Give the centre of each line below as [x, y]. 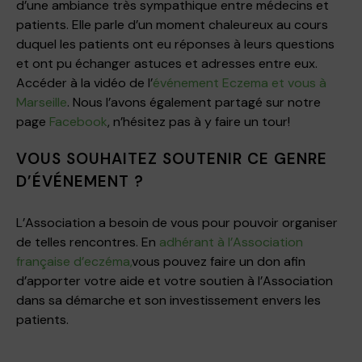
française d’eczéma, [74, 261]
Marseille [42, 102]
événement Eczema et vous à [240, 82]
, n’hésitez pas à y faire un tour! [199, 121]
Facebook [78, 121]
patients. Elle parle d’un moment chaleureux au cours [172, 24]
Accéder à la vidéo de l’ [84, 82]
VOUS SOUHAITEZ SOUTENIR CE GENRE [172, 158]
